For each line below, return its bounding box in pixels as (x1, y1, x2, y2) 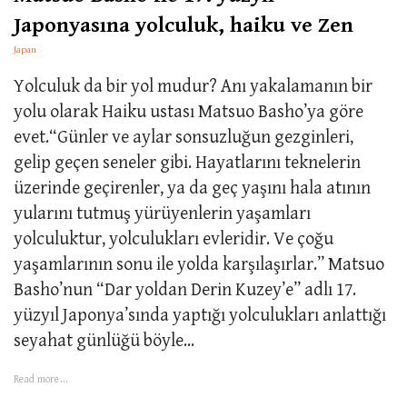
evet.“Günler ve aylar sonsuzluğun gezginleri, (14, 126, 353, 148)
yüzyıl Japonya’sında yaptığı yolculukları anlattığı (14, 304, 386, 326)
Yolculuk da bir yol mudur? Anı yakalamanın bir (14, 75, 372, 97)
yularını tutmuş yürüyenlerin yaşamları (14, 203, 311, 224)
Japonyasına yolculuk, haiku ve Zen (14, 12, 353, 38)
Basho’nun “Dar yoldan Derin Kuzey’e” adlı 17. (14, 279, 356, 301)
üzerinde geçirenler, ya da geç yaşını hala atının (14, 177, 371, 199)
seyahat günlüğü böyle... (14, 330, 194, 352)
